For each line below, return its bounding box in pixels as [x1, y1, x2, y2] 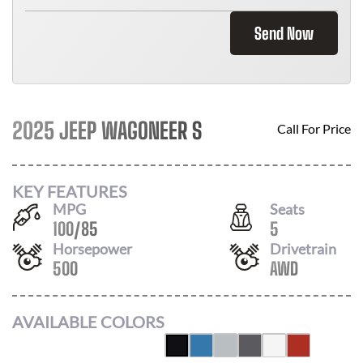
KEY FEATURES [12, 181, 127, 201]
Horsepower [53, 239, 132, 258]
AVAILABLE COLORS [12, 312, 164, 331]
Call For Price [277, 121, 351, 136]
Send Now [254, 23, 314, 43]
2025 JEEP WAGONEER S [12, 117, 202, 144]
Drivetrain [270, 239, 336, 258]
